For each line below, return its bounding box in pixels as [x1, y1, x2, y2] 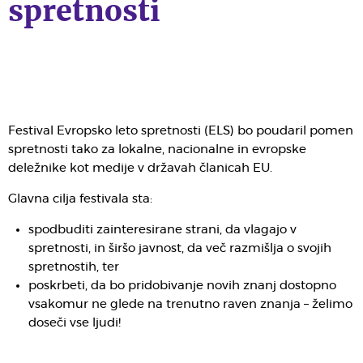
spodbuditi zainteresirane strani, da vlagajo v [28, 224, 297, 236]
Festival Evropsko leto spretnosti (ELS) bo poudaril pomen [8, 125, 353, 137]
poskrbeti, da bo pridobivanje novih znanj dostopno [28, 280, 336, 292]
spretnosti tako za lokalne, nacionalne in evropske [8, 143, 306, 156]
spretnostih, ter [28, 261, 119, 273]
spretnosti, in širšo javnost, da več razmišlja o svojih [28, 242, 331, 254]
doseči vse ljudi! [28, 317, 121, 329]
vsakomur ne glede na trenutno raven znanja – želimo [28, 298, 352, 310]
